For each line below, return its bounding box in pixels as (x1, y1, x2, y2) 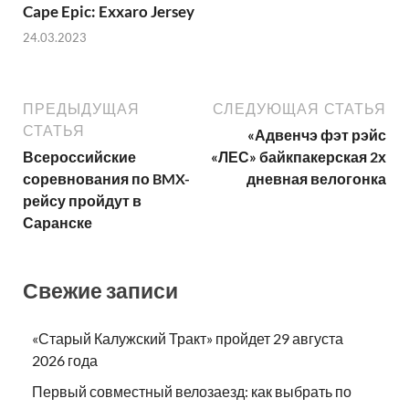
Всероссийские (23, 148, 136, 166)
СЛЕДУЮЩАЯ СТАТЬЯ (213, 100, 386, 118)
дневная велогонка (246, 170, 386, 188)
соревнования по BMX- (23, 170, 190, 188)
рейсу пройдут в (23, 192, 142, 210)
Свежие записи (23, 278, 178, 304)
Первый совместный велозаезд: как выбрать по (32, 382, 351, 400)
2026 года (32, 351, 98, 369)
